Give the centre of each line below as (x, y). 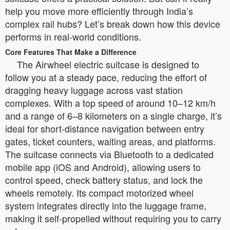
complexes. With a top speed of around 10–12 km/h (110, 103)
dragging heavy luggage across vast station (94, 90)
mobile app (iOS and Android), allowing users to (103, 167)
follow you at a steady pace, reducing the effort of (106, 77)
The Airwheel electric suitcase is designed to (108, 64)
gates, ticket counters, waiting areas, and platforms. (110, 141)
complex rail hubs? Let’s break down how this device (113, 24)
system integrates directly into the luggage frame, (106, 205)
